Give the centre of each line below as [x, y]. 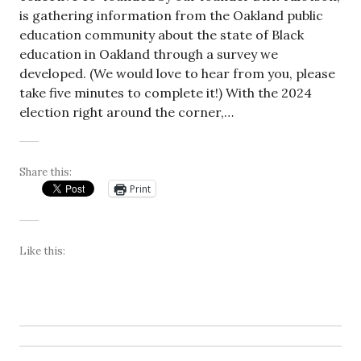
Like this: [42, 251]
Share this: [46, 172]
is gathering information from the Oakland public [171, 16]
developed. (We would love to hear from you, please [177, 74]
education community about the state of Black [162, 35]
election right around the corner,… [127, 112]
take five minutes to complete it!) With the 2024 [166, 93]
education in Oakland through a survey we [149, 54]
